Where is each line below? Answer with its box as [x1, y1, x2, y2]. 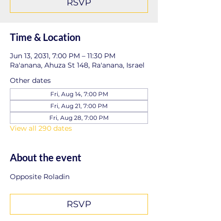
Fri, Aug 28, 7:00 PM [49, 114, 109, 121]
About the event [10, 151, 81, 163]
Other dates [10, 76, 51, 85]
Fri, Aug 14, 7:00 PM [50, 90, 108, 98]
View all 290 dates [10, 124, 72, 133]
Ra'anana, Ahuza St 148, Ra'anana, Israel [10, 61, 145, 70]
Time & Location [10, 31, 80, 43]
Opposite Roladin [10, 172, 70, 181]
